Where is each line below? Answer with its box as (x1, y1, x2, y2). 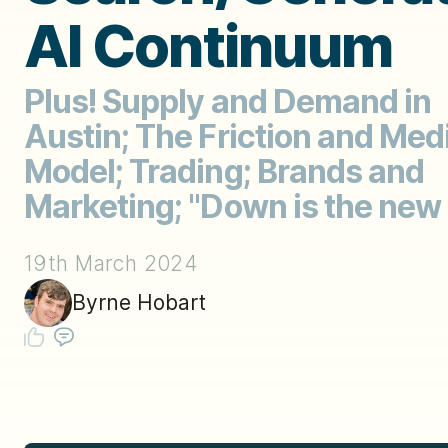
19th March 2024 (24, 250, 198, 276)
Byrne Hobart (72, 290, 206, 316)
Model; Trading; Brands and (24, 151, 425, 191)
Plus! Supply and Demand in (24, 81, 432, 121)
